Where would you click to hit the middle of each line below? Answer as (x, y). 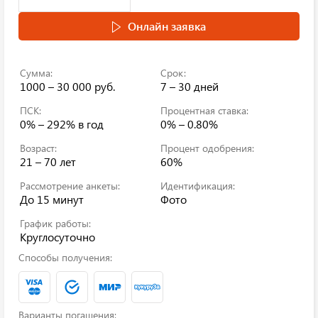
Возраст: (38, 148)
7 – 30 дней (190, 86)
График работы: (55, 223)
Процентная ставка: (204, 110)
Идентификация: (198, 186)
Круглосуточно (57, 237)
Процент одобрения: (207, 148)
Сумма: (36, 73)
